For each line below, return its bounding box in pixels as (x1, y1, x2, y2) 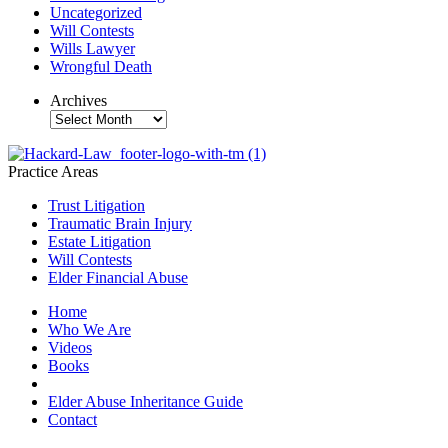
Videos (48, 339, 92, 356)
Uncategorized (50, 4, 142, 21)
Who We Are (48, 321, 131, 338)
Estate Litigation (48, 233, 151, 250)
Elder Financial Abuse (48, 269, 188, 286)
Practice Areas (8, 163, 98, 180)
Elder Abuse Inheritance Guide (48, 393, 243, 410)
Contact (48, 411, 97, 428)
